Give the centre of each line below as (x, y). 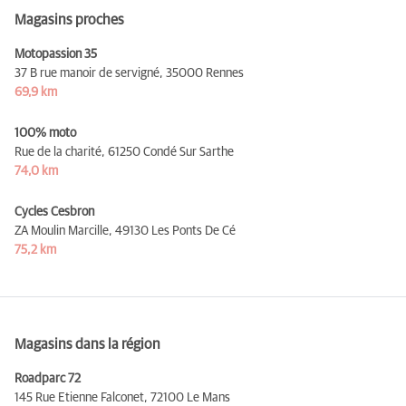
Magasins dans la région (87, 344)
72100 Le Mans (190, 397)
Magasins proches (69, 19)
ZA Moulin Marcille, (63, 231)
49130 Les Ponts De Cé (175, 231)
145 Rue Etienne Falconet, (81, 397)
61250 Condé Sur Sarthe (171, 152)
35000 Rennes (205, 73)
